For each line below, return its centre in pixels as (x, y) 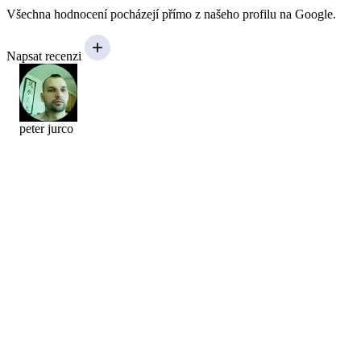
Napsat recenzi (44, 56)
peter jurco (46, 129)
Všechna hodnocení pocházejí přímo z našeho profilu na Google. (171, 15)
